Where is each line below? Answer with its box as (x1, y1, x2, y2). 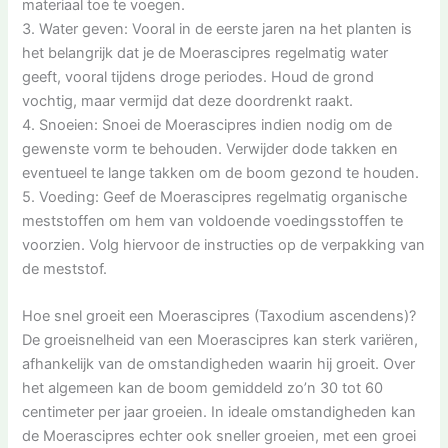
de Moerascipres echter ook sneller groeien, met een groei (22, 427, 417, 446)
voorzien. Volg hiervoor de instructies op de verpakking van (22, 235, 426, 254)
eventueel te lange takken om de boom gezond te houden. (22, 163, 420, 182)
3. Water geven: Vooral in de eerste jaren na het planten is (22, 19, 413, 38)
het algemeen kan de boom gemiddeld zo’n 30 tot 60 (22, 379, 384, 398)
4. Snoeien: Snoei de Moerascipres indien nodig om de (22, 115, 393, 134)
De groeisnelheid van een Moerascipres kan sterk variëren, (22, 331, 419, 350)
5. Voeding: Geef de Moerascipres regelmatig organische (22, 187, 408, 206)
